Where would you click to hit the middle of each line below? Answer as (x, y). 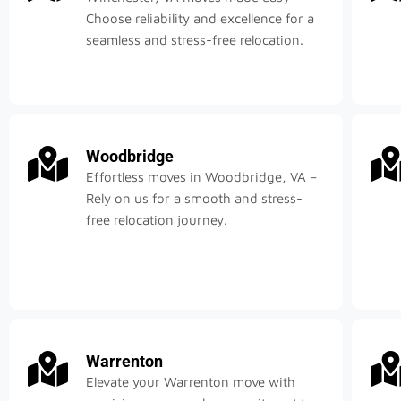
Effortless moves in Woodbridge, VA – (201, 177)
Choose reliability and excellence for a (200, 19)
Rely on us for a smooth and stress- (194, 199)
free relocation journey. (157, 220)
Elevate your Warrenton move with (191, 382)
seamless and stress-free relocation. (195, 40)
